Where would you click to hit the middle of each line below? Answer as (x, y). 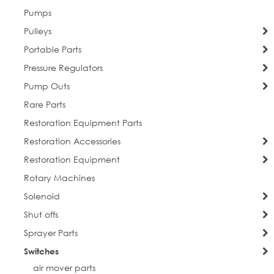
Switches (41, 251)
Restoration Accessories (72, 141)
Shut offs (41, 215)
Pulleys (37, 31)
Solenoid (42, 196)
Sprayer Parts (50, 233)
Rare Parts (44, 105)
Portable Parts (52, 50)
